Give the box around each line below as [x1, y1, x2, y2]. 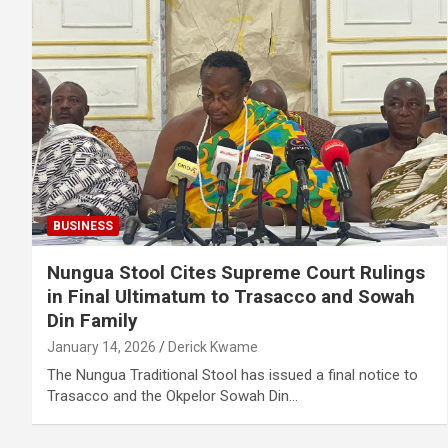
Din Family [47, 309, 138, 333]
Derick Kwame [168, 339, 258, 356]
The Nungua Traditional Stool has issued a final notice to [47, 366, 418, 385]
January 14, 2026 [47, 339, 156, 356]
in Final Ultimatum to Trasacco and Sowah [47, 285, 415, 309]
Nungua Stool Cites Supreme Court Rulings [47, 261, 425, 285]
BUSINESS [53, 219, 113, 234]
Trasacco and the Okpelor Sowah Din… [47, 387, 298, 406]
